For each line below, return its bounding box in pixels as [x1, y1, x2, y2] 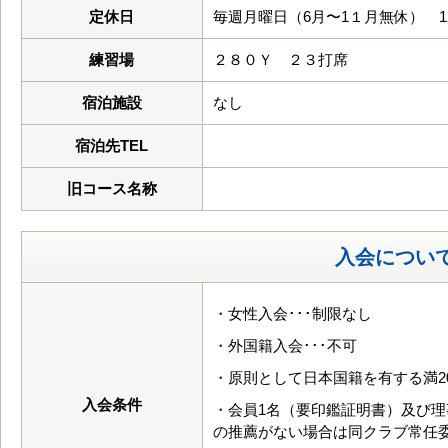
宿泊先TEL [75, 137, 149, 154]
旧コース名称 [67, 180, 157, 197]
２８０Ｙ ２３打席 [213, 51, 348, 68]
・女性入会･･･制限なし [213, 305, 372, 322]
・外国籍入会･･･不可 [213, 337, 357, 354]
